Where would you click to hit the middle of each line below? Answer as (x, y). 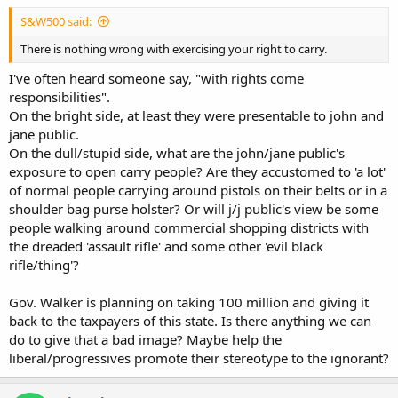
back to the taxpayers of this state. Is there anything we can (190, 321)
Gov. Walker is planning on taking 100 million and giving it (189, 302)
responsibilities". (60, 97)
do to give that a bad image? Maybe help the (145, 339)
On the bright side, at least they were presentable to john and (196, 115)
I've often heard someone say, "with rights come (156, 78)
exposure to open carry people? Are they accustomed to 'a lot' (197, 171)
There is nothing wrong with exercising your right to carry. (174, 48)
